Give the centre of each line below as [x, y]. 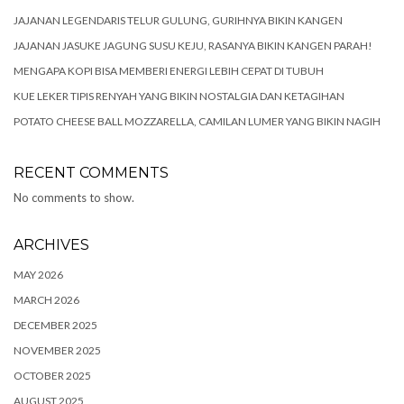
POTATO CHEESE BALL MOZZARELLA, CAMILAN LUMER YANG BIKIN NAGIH [197, 121]
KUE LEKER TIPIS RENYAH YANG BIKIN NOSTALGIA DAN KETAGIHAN [179, 96]
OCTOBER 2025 [52, 376]
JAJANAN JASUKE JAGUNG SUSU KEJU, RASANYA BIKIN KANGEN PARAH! [193, 46]
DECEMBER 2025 [55, 325]
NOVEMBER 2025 [57, 350]
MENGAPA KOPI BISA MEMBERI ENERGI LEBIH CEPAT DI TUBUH [169, 71]
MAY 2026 [38, 275]
